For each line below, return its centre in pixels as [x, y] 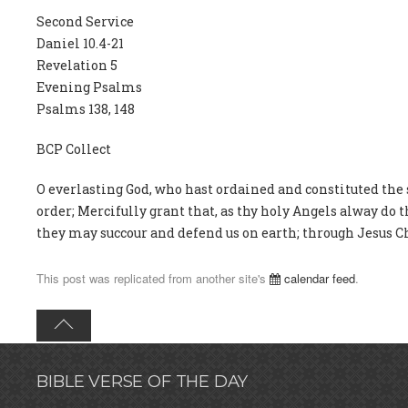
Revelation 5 [77, 66]
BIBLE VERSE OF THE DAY [143, 381]
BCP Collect [74, 149]
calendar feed [318, 279]
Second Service [86, 22]
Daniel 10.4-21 [81, 44]
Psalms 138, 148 [86, 109]
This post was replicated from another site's [153, 279]
